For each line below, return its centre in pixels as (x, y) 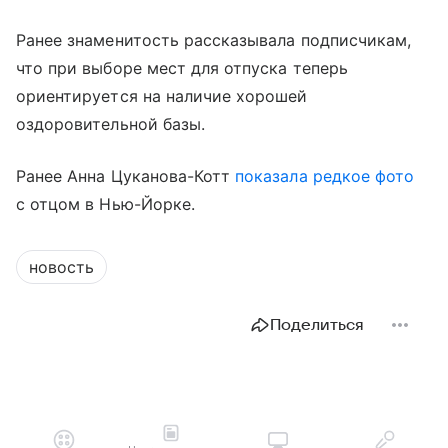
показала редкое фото (325, 176)
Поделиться (317, 325)
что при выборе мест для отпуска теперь (182, 68)
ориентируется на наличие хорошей (162, 96)
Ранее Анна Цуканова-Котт (126, 176)
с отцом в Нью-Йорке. (105, 204)
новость (61, 267)
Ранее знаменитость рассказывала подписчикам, (214, 40)
